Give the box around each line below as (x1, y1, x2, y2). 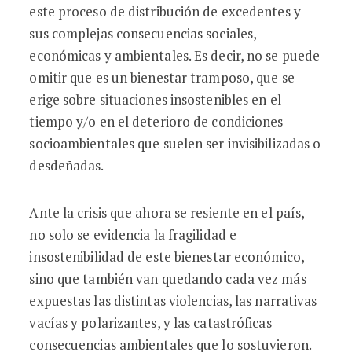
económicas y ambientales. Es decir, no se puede (29, 46, 321, 64)
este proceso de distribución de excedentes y (29, 2, 301, 20)
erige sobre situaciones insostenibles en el (29, 90, 281, 108)
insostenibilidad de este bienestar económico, (29, 247, 304, 266)
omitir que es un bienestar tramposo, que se (29, 68, 295, 86)
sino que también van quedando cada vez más (29, 269, 306, 288)
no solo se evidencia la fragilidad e (29, 225, 237, 244)
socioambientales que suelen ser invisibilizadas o (29, 134, 321, 152)
